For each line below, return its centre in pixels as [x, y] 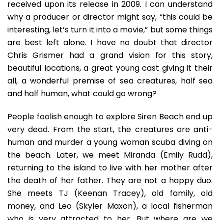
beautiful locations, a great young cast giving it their [110, 68]
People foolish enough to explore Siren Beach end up [110, 117]
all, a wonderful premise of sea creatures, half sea [110, 81]
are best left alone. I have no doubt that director [110, 42]
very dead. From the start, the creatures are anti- [110, 129]
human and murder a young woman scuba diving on [110, 142]
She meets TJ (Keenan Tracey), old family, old [110, 193]
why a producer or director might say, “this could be [110, 17]
